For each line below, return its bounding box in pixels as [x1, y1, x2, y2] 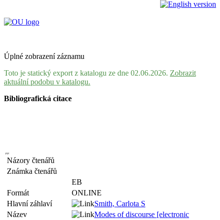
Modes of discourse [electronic [94, 210, 189, 219]
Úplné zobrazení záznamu [4, 52, 84, 60]
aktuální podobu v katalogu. [4, 78, 90, 86]
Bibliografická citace [4, 94, 72, 103]
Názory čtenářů [7, 156, 58, 165]
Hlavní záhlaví [7, 199, 56, 208]
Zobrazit [170, 69, 196, 77]
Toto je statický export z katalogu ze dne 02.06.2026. [4, 69, 170, 77]
